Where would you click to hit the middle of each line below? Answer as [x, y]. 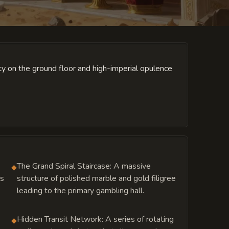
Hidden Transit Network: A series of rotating [95, 219]
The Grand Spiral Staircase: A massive [84, 166]
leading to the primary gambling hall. [80, 190]
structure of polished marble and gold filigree [96, 178]
